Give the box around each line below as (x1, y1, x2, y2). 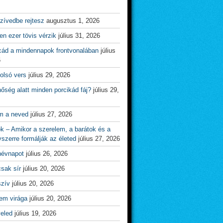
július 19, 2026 (14, 210, 56, 217)
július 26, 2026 (26, 150, 68, 157)
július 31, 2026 (58, 32, 100, 39)
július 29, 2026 (28, 71, 70, 79)
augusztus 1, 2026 (46, 17, 100, 24)
